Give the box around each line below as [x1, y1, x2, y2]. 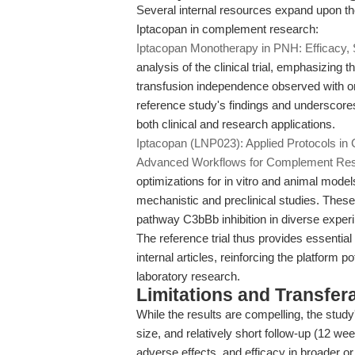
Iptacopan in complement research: [136, 22, 319, 36]
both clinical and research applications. [136, 117, 335, 131]
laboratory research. [136, 269, 240, 283]
